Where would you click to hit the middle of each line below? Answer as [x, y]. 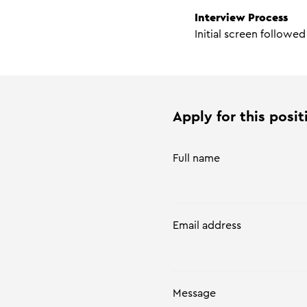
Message [194, 293]
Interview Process [241, 18]
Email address [207, 226]
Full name [196, 159]
